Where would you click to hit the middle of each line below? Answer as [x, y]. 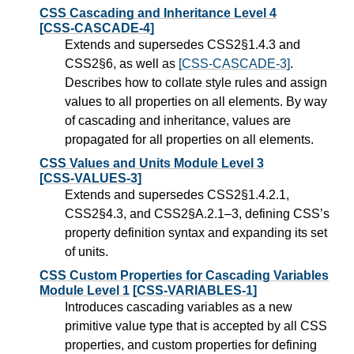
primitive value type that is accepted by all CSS [196, 326]
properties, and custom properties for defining [191, 345]
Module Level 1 [85, 290]
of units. [87, 251]
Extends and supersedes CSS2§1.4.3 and [183, 44]
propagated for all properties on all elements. [189, 139]
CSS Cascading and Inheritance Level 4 [158, 13]
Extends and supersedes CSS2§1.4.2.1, [177, 194]
